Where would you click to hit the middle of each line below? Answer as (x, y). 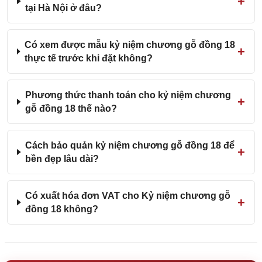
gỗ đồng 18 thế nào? (71, 108)
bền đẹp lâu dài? (62, 159)
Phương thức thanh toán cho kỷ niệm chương (128, 95)
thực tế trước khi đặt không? (88, 58)
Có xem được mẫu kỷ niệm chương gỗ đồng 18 (130, 45)
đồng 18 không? (62, 209)
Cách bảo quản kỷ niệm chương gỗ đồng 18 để (130, 145)
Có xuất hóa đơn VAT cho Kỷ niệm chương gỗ (128, 196)
